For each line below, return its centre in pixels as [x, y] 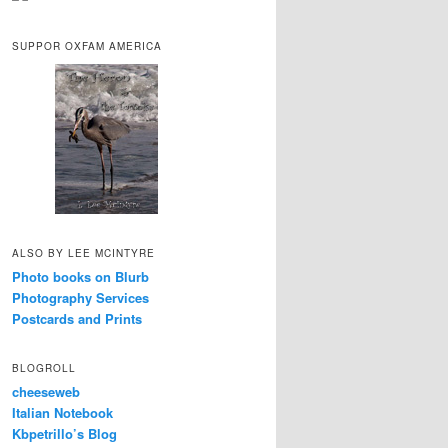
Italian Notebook [62, 413]
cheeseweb [46, 392]
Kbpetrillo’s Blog [64, 434]
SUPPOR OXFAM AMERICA [87, 45]
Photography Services [80, 297]
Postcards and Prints [77, 318]
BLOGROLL [44, 368]
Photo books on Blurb [80, 276]
